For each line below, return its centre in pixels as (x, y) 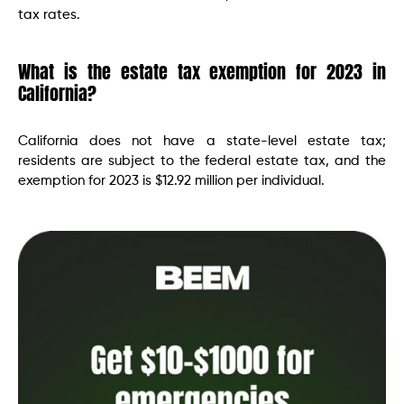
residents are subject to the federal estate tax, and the (202, 161)
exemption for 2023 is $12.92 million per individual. (171, 180)
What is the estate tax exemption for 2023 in (202, 71)
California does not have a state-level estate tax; (202, 141)
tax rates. (49, 14)
